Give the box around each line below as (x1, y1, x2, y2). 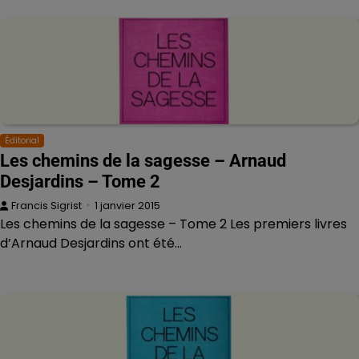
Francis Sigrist (11, 198, 82, 212)
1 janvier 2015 (95, 198, 160, 212)
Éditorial (5, 134, 39, 147)
